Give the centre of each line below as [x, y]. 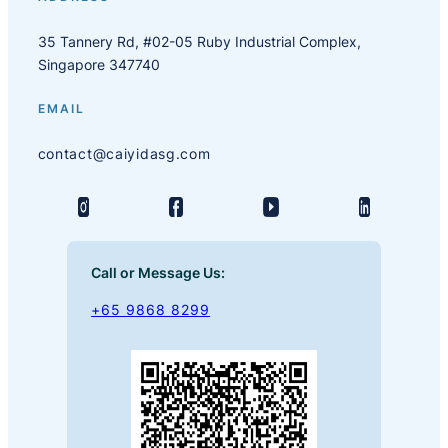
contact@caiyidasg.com [124, 154]
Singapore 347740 [98, 64]
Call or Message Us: [158, 272]
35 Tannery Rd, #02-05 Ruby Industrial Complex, [199, 41]
